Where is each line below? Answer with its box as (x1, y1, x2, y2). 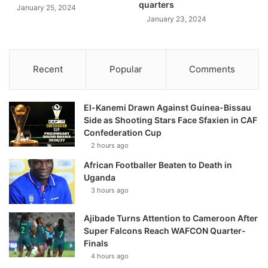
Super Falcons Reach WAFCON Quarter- (84, 226, 246, 236)
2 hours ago (91, 141, 129, 150)
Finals (84, 238, 108, 249)
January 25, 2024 (17, 3, 76, 13)
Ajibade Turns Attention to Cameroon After (84, 213, 258, 224)
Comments (189, 63, 236, 75)
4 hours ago (91, 252, 129, 261)
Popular (109, 63, 142, 75)
